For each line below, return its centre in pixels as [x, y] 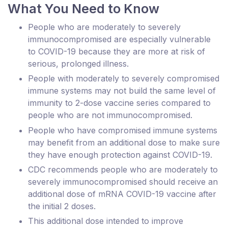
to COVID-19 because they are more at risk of [117, 51]
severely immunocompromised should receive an [123, 181]
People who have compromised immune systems [123, 130]
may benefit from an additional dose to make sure [124, 142]
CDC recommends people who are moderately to [123, 169]
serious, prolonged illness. [78, 64]
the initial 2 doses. [62, 206]
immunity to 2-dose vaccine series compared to [119, 103]
